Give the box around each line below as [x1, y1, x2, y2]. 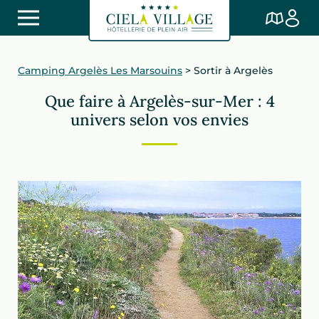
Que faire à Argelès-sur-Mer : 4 [44, 91, 275, 111]
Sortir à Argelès [194, 64, 273, 77]
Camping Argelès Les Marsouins [18, 64, 182, 77]
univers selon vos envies [70, 110, 249, 130]
